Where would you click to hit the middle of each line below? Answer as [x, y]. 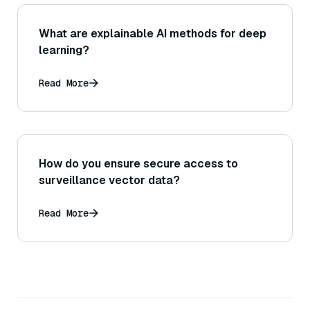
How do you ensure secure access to [138, 164]
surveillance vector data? [109, 181]
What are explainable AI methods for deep [153, 34]
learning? [64, 51]
